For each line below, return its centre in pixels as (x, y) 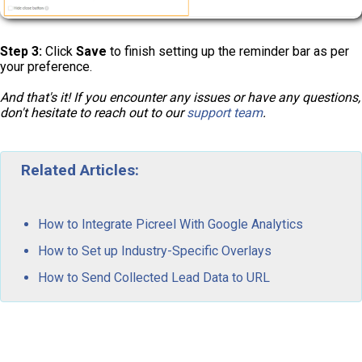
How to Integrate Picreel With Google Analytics (170, 224)
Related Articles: (80, 170)
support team (225, 112)
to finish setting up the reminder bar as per (228, 51)
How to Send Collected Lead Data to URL (154, 277)
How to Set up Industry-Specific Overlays (155, 250)
